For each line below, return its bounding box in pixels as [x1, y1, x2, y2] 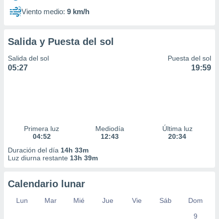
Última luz [162, 125, 193, 132]
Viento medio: [22, 7, 65, 16]
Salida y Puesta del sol [8, 36, 114, 47]
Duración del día [8, 146, 61, 154]
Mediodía [95, 125, 124, 132]
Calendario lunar [8, 178, 85, 189]
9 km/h [67, 7, 89, 16]
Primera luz [24, 125, 60, 132]
